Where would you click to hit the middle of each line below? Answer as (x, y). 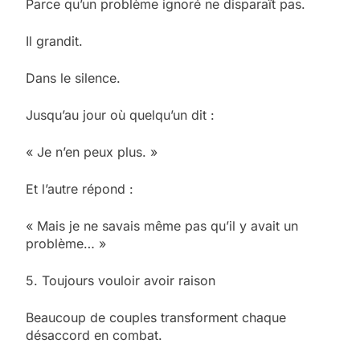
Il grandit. (54, 41)
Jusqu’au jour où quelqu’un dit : (120, 115)
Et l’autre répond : (80, 188)
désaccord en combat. (94, 335)
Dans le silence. (73, 78)
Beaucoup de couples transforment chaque (156, 317)
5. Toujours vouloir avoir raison (121, 280)
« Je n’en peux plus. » (92, 151)
